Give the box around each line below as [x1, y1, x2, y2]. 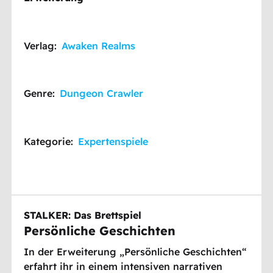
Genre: [24, 87, 55, 100]
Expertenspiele [78, 135, 149, 147]
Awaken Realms [62, 39, 136, 52]
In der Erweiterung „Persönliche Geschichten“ [24, 245, 247, 258]
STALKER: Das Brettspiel [24, 208, 142, 221]
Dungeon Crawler [60, 87, 144, 100]
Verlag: [24, 39, 57, 52]
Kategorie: [24, 135, 74, 147]
